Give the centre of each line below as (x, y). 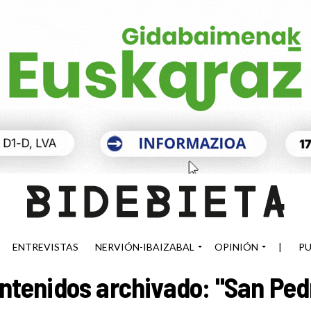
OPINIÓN (236, 246)
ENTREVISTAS (45, 246)
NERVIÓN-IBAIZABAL (145, 246)
